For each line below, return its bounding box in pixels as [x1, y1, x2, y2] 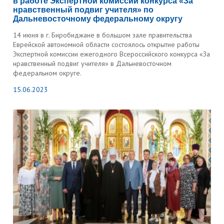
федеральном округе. [13, 68, 82, 77]
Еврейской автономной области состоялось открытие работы [13, 40, 200, 49]
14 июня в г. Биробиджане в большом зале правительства [13, 30, 192, 39]
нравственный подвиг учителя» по [13, 5, 154, 14]
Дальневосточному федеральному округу [13, 14, 183, 23]
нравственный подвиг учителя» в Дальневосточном [13, 59, 172, 68]
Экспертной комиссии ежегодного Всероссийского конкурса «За [13, 49, 210, 58]
